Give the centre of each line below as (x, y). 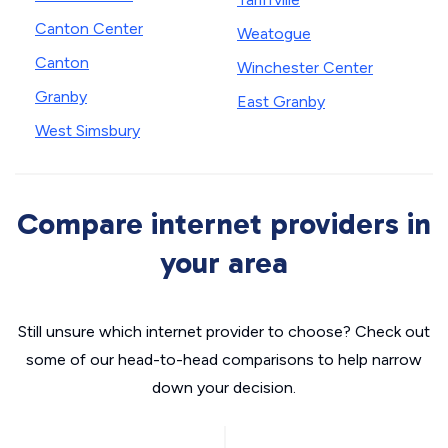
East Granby (281, 101)
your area (224, 263)
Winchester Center (305, 67)
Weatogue (274, 33)
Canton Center (89, 28)
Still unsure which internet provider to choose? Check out (224, 331)
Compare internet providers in (224, 224)
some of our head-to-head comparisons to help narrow (224, 359)
